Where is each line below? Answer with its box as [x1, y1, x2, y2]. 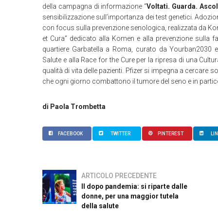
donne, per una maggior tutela [81, 192, 179, 200]
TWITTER [110, 131, 130, 136]
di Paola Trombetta [42, 103, 106, 110]
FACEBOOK [58, 131, 83, 136]
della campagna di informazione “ [42, 2, 147, 10]
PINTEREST [158, 131, 183, 136]
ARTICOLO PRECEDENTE [81, 172, 157, 180]
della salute [81, 202, 119, 210]
